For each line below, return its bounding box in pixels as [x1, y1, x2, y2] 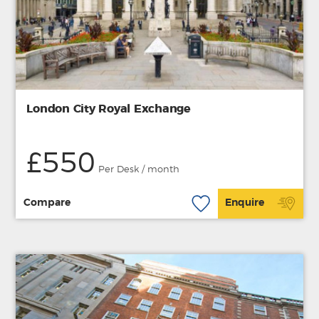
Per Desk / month [95, 164, 180, 174]
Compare [23, 198, 70, 209]
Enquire [225, 198, 265, 209]
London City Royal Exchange [26, 103, 191, 115]
